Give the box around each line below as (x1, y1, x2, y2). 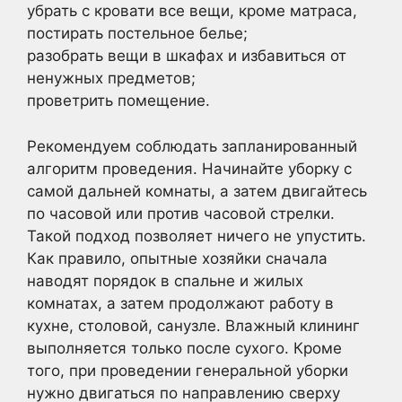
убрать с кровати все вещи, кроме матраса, (27, 2, 357, 20)
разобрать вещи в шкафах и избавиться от (27, 47, 346, 65)
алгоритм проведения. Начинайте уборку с (27, 159, 352, 178)
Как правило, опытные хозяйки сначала (27, 249, 328, 267)
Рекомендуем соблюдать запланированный (27, 136, 357, 155)
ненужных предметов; (27, 69, 196, 87)
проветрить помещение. (27, 92, 210, 109)
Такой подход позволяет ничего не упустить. (27, 226, 366, 245)
